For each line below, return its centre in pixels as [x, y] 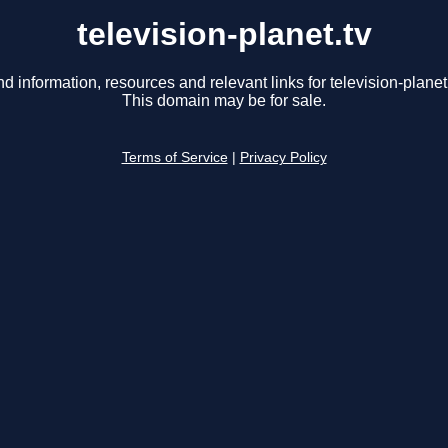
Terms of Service [174, 158]
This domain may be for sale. [224, 101]
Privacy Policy [283, 158]
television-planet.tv [224, 34]
